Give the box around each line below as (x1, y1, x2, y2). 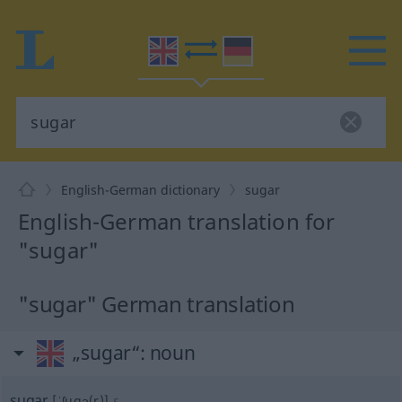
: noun (139, 340, 196, 365)
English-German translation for (18, 206, 336, 236)
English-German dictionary (61, 181, 220, 198)
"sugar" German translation (18, 289, 295, 319)
